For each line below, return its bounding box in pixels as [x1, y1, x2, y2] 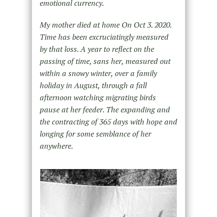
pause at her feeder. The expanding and [39, 104, 170, 115]
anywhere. [39, 140, 73, 152]
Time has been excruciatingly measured [39, 31, 169, 43]
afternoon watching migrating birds [39, 92, 156, 103]
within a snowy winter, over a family [39, 68, 157, 79]
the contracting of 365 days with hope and [39, 116, 177, 127]
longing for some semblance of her [39, 128, 151, 139]
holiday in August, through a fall [39, 80, 147, 91]
